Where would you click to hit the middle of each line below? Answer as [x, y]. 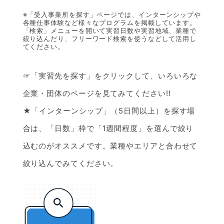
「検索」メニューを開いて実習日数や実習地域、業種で [110, 31]
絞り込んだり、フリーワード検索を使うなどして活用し [110, 39]
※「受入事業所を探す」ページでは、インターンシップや [112, 15]
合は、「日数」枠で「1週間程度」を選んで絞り [108, 128]
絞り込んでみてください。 [70, 163]
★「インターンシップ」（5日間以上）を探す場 [109, 110]
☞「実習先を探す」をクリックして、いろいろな [110, 75]
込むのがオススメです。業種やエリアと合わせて [110, 145]
